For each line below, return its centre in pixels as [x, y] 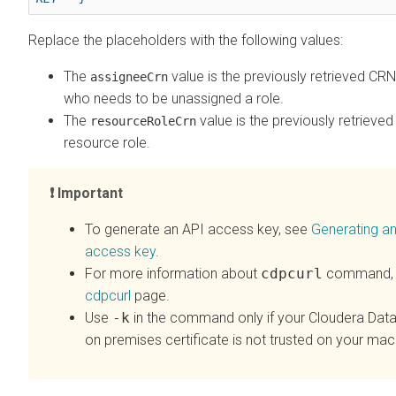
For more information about [173, 273]
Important [90, 193]
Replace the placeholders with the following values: [186, 40]
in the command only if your [219, 317]
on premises [123, 339]
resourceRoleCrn [143, 121]
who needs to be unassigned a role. [174, 98]
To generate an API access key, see [198, 229]
